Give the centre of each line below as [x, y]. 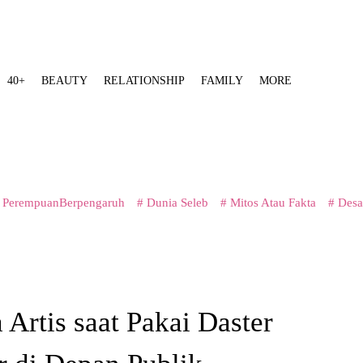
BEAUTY [64, 81]
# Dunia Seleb [173, 203]
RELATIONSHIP [144, 81]
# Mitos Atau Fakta [268, 203]
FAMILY [222, 81]
